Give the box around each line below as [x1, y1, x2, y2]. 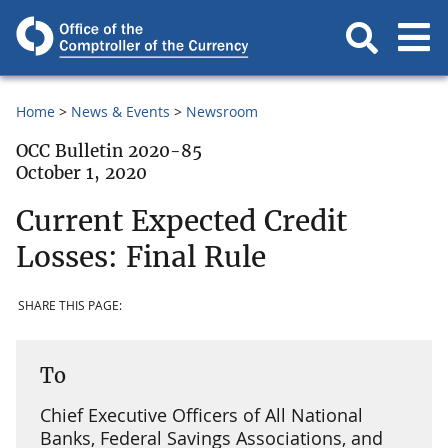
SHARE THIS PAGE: [18, 297, 122, 315]
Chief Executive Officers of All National [40, 402, 363, 427]
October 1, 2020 [16, 162, 147, 184]
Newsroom [186, 102, 258, 121]
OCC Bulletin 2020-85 [16, 140, 202, 162]
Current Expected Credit [16, 202, 347, 239]
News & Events [71, 102, 170, 121]
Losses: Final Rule [16, 238, 266, 275]
